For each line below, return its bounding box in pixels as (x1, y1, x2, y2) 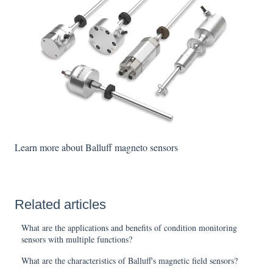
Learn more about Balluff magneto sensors (15, 141, 178, 154)
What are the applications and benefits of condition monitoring (21, 222, 238, 234)
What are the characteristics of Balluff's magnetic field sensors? (21, 255, 238, 267)
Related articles (15, 197, 106, 213)
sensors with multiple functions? (21, 233, 133, 246)
